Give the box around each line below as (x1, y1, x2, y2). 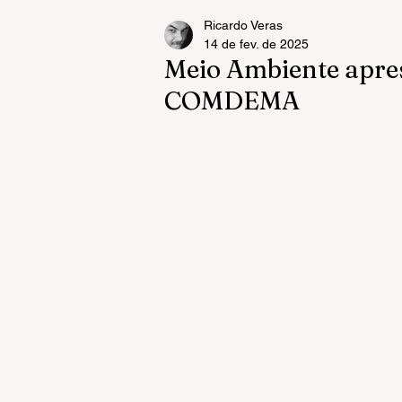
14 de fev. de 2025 (204, 37, 309, 51)
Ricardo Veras (204, 18, 283, 32)
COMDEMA (164, 85, 300, 116)
